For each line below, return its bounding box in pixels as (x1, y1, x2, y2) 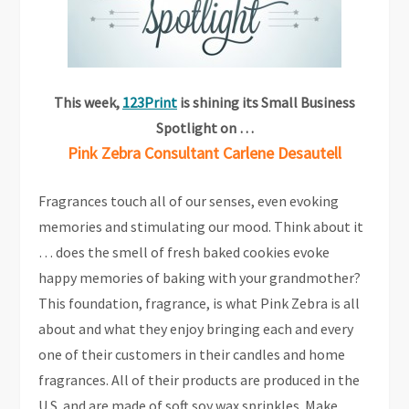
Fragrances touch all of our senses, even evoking (38, 192, 340, 210)
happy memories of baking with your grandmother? (38, 268, 362, 287)
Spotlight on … (155, 119, 254, 137)
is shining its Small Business (177, 93, 355, 111)
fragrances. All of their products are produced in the (38, 371, 361, 389)
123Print (122, 93, 177, 111)
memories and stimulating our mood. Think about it (38, 217, 364, 236)
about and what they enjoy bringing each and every (38, 320, 354, 338)
